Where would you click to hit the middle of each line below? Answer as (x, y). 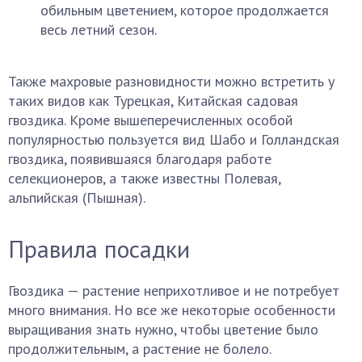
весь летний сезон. (99, 29)
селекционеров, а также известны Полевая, (144, 178)
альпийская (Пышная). (77, 198)
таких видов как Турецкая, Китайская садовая (153, 101)
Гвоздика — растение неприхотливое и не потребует (174, 290)
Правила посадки (99, 248)
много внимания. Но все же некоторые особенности (172, 310)
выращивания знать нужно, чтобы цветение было (163, 329)
